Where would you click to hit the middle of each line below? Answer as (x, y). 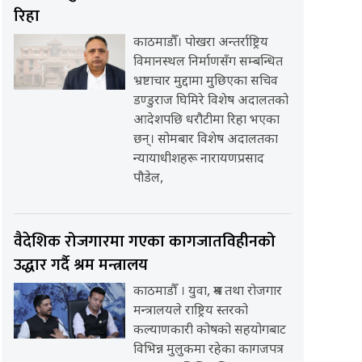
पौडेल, (148, 179)
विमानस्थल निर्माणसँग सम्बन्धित (208, 63)
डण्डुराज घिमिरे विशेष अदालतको (210, 102)
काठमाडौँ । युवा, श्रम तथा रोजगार (207, 293)
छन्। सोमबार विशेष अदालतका (205, 141)
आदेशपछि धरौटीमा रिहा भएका (206, 121)
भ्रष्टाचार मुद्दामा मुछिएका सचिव (205, 82)
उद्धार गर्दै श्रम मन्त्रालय (81, 265)
